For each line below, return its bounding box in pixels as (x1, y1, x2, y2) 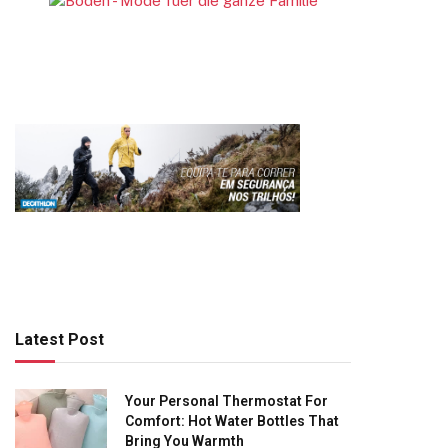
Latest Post (15, 329, 104, 349)
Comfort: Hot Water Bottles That (125, 412, 339, 429)
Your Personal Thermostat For (125, 392, 328, 409)
